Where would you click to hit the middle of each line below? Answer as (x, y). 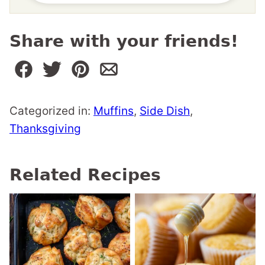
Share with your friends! (124, 41)
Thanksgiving (45, 129)
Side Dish (165, 111)
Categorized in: (51, 111)
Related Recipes (85, 175)
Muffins (114, 111)
